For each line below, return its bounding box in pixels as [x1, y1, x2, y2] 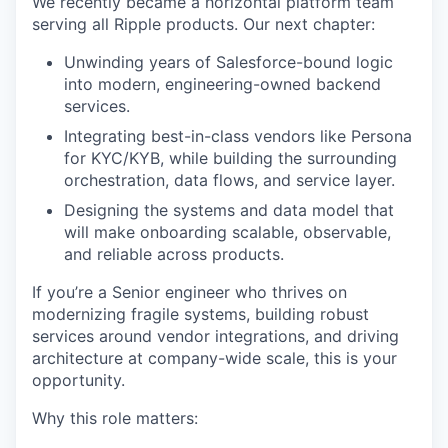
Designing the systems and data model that [64, 200, 394, 220]
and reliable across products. [64, 244, 284, 264]
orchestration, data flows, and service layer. [64, 170, 395, 190]
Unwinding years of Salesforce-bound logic [64, 52, 393, 72]
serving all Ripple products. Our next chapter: [32, 14, 375, 34]
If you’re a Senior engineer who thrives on [32, 282, 347, 302]
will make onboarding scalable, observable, [64, 222, 391, 242]
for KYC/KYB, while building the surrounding [64, 148, 397, 168]
